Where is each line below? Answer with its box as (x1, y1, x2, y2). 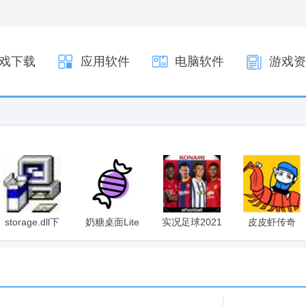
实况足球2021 (162, 217, 222, 227)
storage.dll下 (5, 217, 59, 227)
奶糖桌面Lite (85, 217, 139, 227)
